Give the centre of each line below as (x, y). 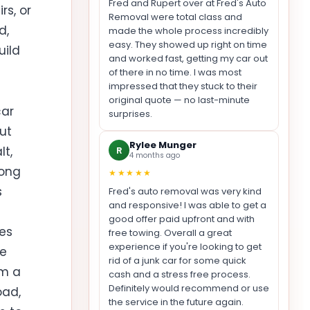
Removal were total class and (175, 17)
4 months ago (155, 156)
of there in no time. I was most (175, 72)
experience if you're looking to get (185, 246)
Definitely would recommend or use (189, 288)
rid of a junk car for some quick (177, 260)
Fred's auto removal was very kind (185, 191)
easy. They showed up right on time (188, 44)
